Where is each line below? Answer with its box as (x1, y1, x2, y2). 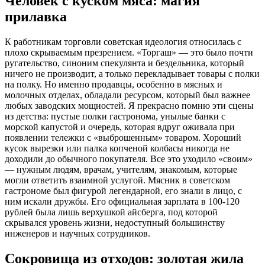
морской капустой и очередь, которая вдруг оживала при (5, 122, 235, 132)
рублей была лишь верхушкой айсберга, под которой (5, 207, 218, 218)
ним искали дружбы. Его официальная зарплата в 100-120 (5, 196, 240, 207)
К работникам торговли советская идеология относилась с (5, 37, 241, 47)
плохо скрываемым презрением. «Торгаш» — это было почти (5, 47, 253, 58)
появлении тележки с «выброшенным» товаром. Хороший (5, 132, 241, 143)
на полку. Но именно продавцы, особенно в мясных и (5, 79, 222, 90)
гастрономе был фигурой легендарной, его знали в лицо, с (5, 186, 242, 196)
